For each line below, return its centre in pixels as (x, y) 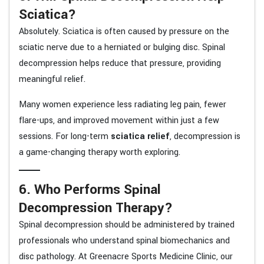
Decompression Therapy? (96, 207)
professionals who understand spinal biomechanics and (124, 240)
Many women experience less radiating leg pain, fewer (123, 104)
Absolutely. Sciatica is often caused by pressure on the (124, 31)
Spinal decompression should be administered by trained (127, 225)
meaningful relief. (52, 79)
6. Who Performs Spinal (90, 189)
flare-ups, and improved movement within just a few (119, 120)
